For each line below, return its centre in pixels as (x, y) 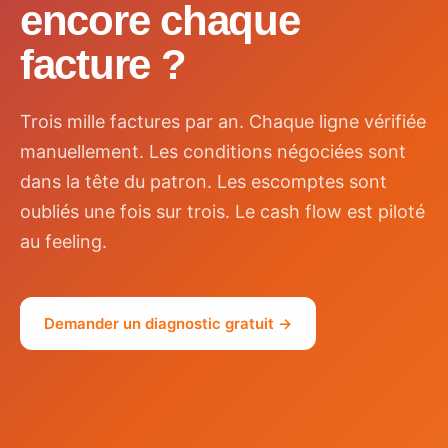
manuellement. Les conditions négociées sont (213, 151)
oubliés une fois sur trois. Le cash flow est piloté (222, 211)
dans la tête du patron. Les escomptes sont (203, 181)
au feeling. (63, 241)
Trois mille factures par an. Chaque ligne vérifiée (223, 121)
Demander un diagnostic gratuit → (168, 323)
